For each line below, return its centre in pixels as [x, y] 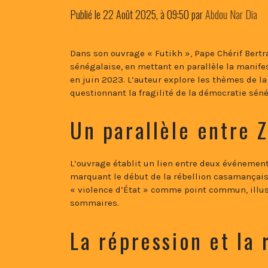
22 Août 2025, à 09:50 [146, 14]
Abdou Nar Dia [231, 14]
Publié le [86, 14]
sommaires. [95, 203]
